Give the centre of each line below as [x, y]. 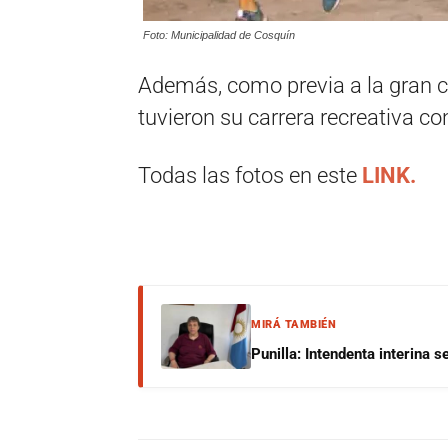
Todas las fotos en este [250, 175]
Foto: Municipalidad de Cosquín [219, 35]
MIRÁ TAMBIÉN [293, 324]
